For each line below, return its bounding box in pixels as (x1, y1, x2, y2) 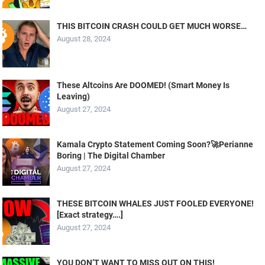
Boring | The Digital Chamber (57, 151, 166, 161)
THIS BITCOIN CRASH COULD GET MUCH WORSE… (57, 21, 247, 31)
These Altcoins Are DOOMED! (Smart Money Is (57, 80, 230, 91)
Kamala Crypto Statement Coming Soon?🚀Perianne (57, 140, 254, 150)
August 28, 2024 (57, 34, 111, 44)
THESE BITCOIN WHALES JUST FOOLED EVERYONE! (57, 199, 254, 209)
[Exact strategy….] (57, 210, 124, 220)
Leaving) (57, 92, 91, 102)
